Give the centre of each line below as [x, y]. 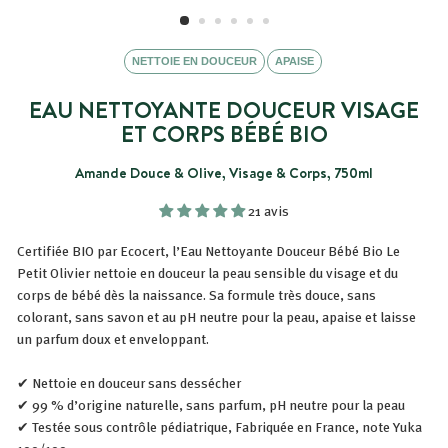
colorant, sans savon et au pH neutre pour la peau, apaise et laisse [216, 316]
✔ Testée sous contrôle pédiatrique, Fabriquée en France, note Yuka [219, 426]
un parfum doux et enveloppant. [113, 338]
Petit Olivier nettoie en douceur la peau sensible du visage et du [207, 272]
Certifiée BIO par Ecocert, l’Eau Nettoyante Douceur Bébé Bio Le [208, 250]
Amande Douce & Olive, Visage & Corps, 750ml [224, 173]
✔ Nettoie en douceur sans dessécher [129, 382]
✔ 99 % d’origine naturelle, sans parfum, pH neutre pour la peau [211, 404]
